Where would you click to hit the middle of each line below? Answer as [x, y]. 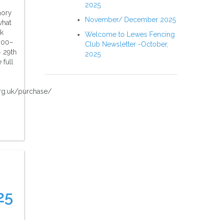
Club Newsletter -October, [127, 44]
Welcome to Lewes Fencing [130, 34]
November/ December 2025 [130, 20]
